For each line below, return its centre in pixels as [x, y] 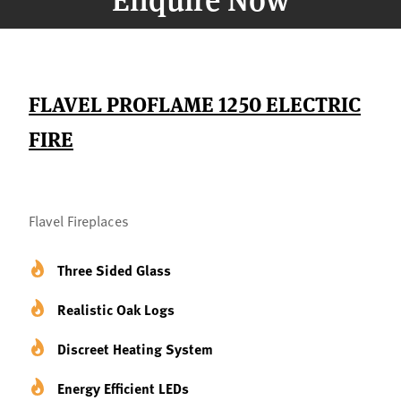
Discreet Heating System [135, 349]
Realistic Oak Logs [116, 309]
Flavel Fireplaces [79, 220]
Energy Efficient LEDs [123, 388]
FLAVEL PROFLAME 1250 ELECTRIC [195, 103]
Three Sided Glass [114, 270]
